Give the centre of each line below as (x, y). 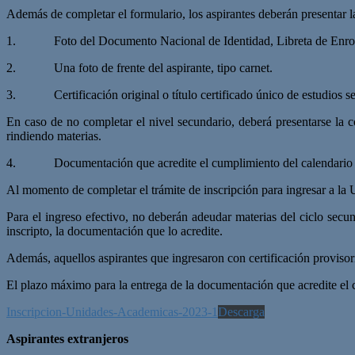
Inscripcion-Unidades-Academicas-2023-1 (112, 311)
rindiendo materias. (54, 136)
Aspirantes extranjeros (67, 338)
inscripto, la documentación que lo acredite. (115, 231)
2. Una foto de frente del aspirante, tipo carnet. (139, 67)
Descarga (241, 311)
